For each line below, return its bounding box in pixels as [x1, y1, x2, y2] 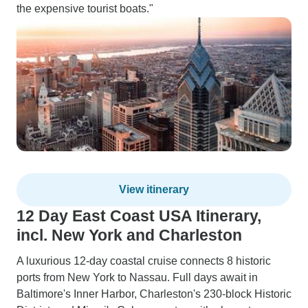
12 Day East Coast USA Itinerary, [16, 207, 261, 225]
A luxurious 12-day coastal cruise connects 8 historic [16, 255, 271, 267]
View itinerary [119, 184, 189, 195]
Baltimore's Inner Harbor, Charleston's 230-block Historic [16, 288, 291, 300]
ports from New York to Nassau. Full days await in [16, 272, 258, 283]
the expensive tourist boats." [16, 3, 153, 14]
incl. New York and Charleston [16, 226, 242, 244]
